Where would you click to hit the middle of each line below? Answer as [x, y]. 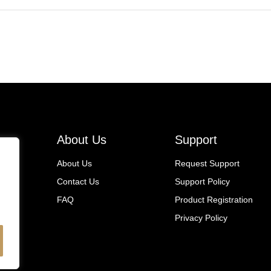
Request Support [207, 163]
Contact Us [78, 181]
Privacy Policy [201, 218]
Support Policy [202, 181]
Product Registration [214, 200]
